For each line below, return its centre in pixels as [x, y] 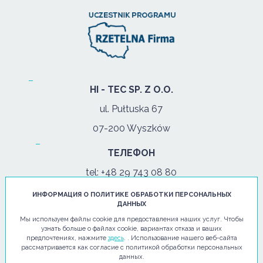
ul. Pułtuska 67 [131, 109]
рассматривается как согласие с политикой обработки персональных [131, 247]
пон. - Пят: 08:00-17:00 [131, 225]
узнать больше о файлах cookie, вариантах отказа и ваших [131, 228]
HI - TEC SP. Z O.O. [131, 89]
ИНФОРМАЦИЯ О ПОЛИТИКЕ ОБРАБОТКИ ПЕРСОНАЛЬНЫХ [131, 194]
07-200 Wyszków [131, 128]
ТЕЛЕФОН [131, 153]
